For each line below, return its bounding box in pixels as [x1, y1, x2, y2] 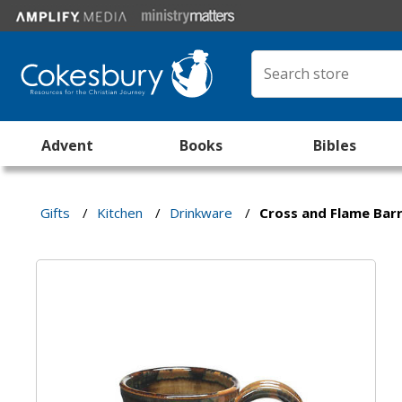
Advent [40, 135, 93, 155]
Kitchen [97, 204, 144, 222]
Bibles [313, 135, 357, 155]
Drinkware [170, 204, 233, 222]
